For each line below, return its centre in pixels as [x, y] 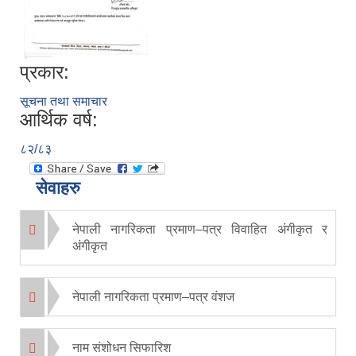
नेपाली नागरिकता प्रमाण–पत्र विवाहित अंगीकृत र [200, 230]
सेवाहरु [58, 188]
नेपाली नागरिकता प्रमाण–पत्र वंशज [153, 297]
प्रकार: [44, 72]
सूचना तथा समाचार [64, 102]
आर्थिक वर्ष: [59, 120]
